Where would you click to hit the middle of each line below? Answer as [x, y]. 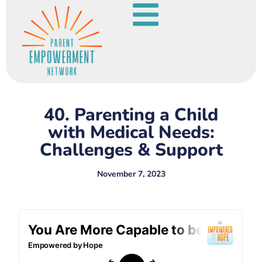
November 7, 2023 [131, 174]
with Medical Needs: [131, 132]
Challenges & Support [131, 150]
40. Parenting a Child [131, 115]
